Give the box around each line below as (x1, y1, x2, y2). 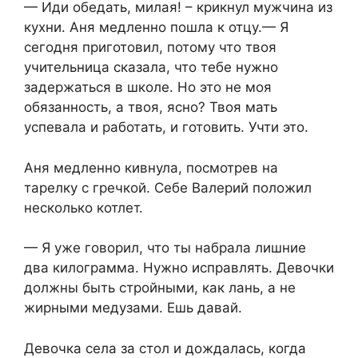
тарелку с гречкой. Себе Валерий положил (24, 179, 312, 196)
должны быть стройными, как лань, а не (24, 280, 296, 296)
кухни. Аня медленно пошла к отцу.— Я (24, 19, 288, 36)
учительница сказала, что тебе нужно (24, 59, 278, 76)
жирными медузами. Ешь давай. (24, 300, 242, 316)
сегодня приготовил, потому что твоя (24, 39, 276, 56)
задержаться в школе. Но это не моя (24, 79, 272, 96)
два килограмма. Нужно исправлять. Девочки (24, 260, 334, 276)
